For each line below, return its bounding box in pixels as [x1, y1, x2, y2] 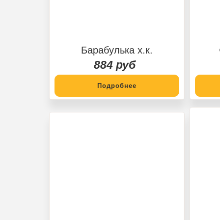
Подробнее [97, 82, 137, 89]
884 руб [93, 58, 136, 71]
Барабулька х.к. [81, 44, 153, 55]
